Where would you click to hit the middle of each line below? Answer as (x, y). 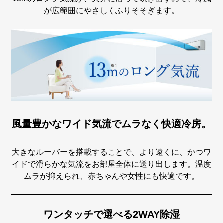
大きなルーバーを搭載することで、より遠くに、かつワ (111, 152)
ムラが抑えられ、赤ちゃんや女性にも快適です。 (111, 176)
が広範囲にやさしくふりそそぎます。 (111, 10)
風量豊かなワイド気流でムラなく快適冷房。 (111, 124)
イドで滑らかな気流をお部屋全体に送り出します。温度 (111, 164)
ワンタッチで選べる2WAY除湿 (111, 214)
